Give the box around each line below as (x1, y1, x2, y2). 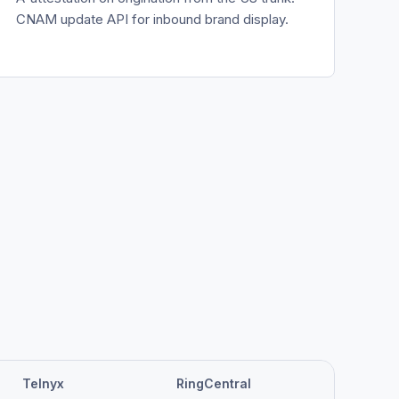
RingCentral (176, 376, 251, 391)
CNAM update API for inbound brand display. (16, 10, 289, 28)
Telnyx (22, 376, 64, 391)
